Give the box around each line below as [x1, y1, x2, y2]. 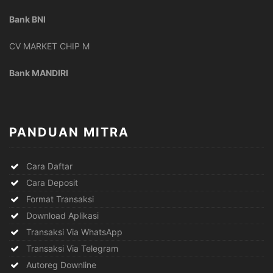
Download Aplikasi [26, 210, 99, 221]
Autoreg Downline [26, 260, 96, 271]
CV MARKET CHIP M [9, 41, 90, 52]
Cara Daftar [26, 161, 75, 172]
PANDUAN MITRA [9, 124, 129, 140]
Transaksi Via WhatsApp [26, 227, 122, 238]
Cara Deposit [26, 177, 78, 188]
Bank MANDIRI [9, 68, 68, 79]
